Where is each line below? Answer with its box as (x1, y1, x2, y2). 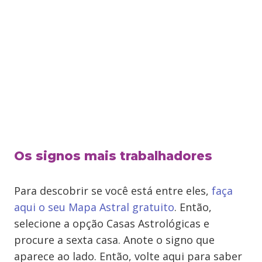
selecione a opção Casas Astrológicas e (14, 216, 209, 230)
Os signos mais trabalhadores (14, 149, 212, 163)
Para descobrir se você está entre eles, (14, 184, 212, 198)
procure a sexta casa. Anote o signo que (14, 233, 215, 247)
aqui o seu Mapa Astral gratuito (14, 200, 174, 214)
